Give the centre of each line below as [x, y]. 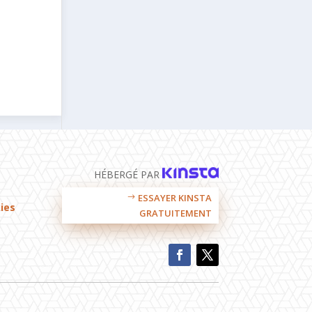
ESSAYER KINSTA [175, 197]
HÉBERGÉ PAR [128, 174]
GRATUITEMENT [176, 213]
